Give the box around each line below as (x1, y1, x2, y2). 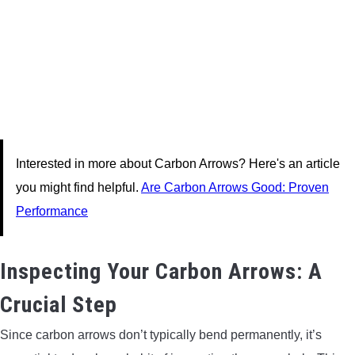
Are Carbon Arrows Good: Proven (141, 180, 329, 194)
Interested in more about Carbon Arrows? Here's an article (16, 156, 340, 170)
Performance (16, 204, 88, 218)
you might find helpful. (16, 180, 141, 194)
